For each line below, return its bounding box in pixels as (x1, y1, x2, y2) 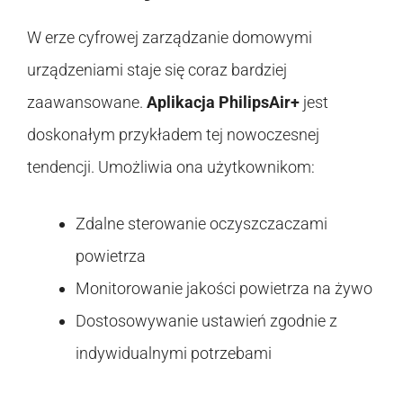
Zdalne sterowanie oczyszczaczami (76, 213, 327, 233)
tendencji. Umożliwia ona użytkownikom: (27, 157, 315, 176)
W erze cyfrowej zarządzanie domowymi (27, 27, 312, 47)
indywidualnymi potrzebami (76, 343, 272, 363)
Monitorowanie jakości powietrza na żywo (76, 278, 372, 298)
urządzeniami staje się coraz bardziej (27, 59, 287, 79)
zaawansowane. (27, 92, 147, 112)
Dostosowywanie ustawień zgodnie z (76, 310, 337, 330)
